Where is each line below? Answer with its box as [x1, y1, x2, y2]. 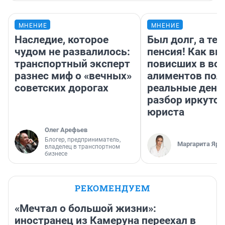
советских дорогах [15, 82, 108, 94]
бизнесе [45, 150, 67, 158]
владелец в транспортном [45, 143, 120, 151]
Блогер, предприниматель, [45, 136, 121, 144]
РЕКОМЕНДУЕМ [75, 182, 150, 194]
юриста [147, 106, 184, 119]
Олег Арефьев [45, 126, 87, 134]
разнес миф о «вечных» [15, 70, 132, 82]
